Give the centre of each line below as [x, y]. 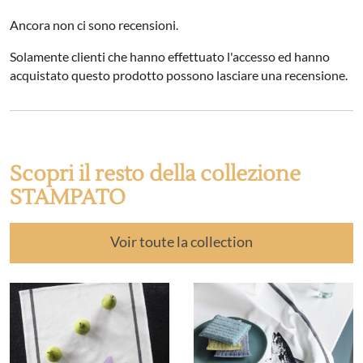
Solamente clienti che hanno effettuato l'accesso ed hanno [170, 57]
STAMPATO [68, 198]
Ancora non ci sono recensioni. [94, 25]
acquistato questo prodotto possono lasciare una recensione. [179, 75]
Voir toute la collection [181, 242]
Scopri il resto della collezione [155, 175]
